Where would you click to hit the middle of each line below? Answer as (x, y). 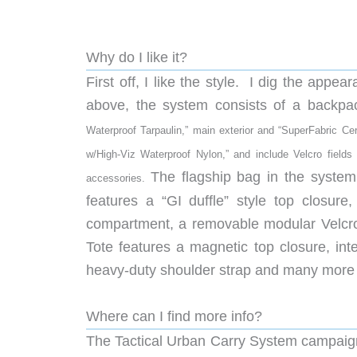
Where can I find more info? (174, 317)
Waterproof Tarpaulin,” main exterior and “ (184, 131)
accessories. (118, 178)
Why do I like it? (137, 58)
